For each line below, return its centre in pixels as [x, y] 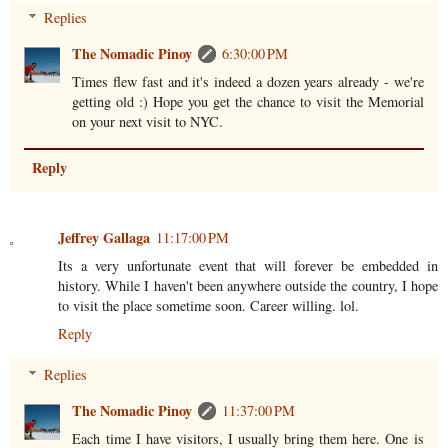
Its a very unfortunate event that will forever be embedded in [248, 265]
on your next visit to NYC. [148, 122]
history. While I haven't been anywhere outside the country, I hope [248, 285]
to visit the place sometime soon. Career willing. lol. [208, 305]
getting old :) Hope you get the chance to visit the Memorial [248, 102]
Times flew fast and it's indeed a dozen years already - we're [248, 82]
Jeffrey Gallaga [104, 237]
